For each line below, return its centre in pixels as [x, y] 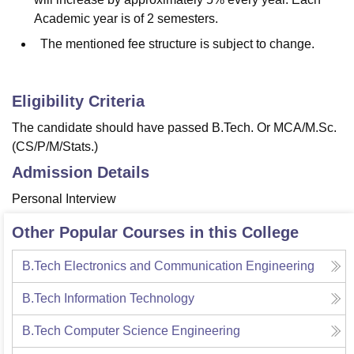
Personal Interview [64, 199]
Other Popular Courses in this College [155, 233]
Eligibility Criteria [78, 102]
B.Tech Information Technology [108, 299]
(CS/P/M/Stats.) [56, 147]
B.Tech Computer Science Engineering [131, 331]
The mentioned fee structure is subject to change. [174, 44]
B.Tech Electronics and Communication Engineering [168, 266]
